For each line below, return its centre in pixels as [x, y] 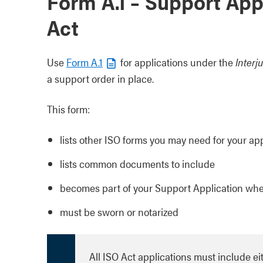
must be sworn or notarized [119, 212]
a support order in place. [100, 78]
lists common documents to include [137, 163]
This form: [68, 109]
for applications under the [177, 62]
